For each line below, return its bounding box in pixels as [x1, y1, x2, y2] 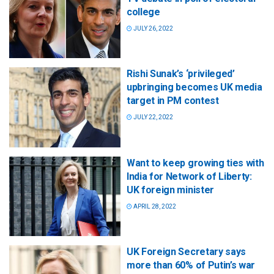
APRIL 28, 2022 [132, 202, 176, 210]
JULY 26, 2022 [132, 25, 173, 32]
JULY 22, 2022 [132, 114, 173, 121]
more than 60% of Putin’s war [127, 259, 256, 271]
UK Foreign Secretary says [127, 245, 246, 257]
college [127, 6, 160, 18]
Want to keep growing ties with [127, 157, 264, 169]
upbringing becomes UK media [127, 81, 262, 94]
